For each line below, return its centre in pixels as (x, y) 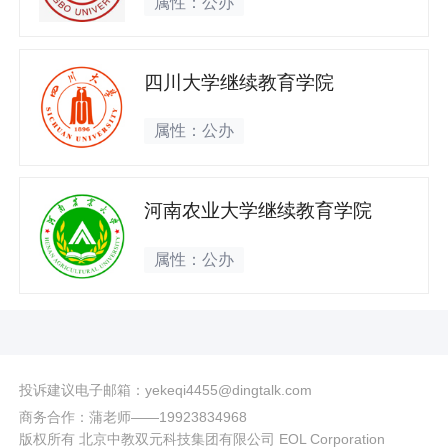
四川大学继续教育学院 (239, 82)
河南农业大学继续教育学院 (258, 211)
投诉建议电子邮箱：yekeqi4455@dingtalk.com (165, 390)
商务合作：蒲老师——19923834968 (132, 416)
